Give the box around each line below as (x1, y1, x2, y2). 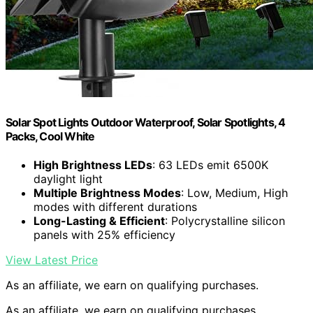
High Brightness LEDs (34, 157, 152, 172)
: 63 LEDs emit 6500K (152, 157, 268, 172)
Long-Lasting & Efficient (34, 213, 165, 228)
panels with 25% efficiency (34, 227, 175, 242)
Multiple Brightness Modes (34, 185, 181, 200)
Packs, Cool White (6, 129, 95, 143)
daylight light (34, 171, 103, 186)
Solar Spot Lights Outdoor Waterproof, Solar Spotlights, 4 (6, 115, 286, 129)
